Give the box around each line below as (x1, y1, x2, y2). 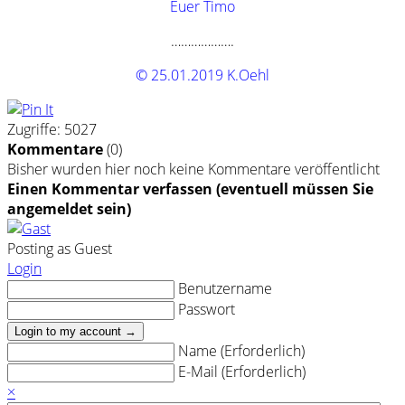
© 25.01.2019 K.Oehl (136, 65, 269, 86)
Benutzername (178, 278, 272, 299)
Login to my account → (14, 325, 137, 339)
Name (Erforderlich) (178, 341, 305, 362)
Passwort (178, 299, 235, 320)
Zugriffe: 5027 (7, 119, 97, 140)
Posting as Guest (7, 239, 112, 259)
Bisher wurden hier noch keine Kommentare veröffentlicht (7, 159, 380, 180)
